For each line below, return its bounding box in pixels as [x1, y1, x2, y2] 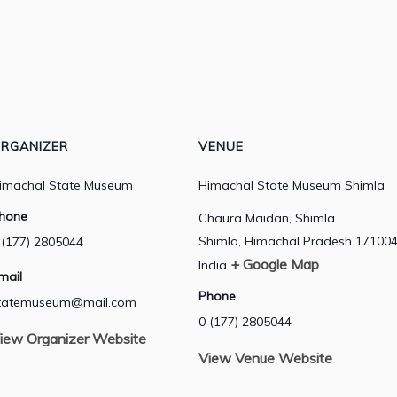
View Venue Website [198, 348, 332, 367]
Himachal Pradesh [245, 232, 352, 249]
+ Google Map [230, 254, 319, 273]
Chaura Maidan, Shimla [198, 209, 335, 226]
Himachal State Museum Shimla [198, 176, 385, 193]
